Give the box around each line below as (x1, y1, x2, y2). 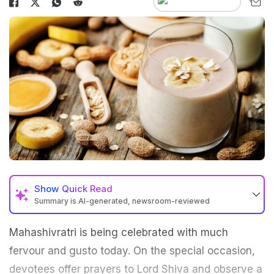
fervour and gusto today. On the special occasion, (9, 245, 255, 257)
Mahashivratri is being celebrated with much (9, 226, 228, 239)
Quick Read (62, 183, 113, 195)
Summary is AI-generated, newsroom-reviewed (34, 196, 210, 206)
